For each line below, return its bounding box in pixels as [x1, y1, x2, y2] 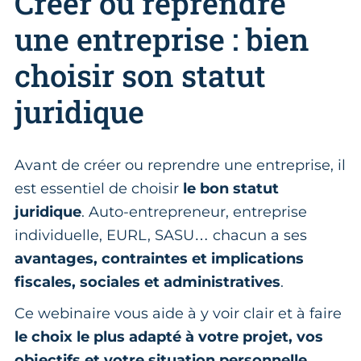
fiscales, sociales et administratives [15, 272, 280, 291]
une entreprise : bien [15, 18, 309, 59]
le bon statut [183, 179, 279, 197]
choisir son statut [15, 54, 266, 95]
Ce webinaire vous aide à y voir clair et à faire [15, 304, 342, 322]
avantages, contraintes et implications [15, 249, 304, 268]
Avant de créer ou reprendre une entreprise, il [15, 156, 346, 174]
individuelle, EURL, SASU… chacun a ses [15, 226, 307, 244]
